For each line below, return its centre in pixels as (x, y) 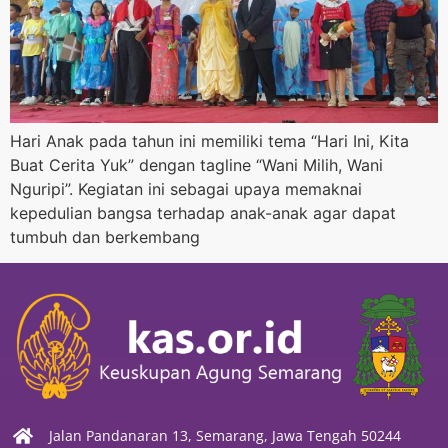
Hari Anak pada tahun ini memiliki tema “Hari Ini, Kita (209, 141)
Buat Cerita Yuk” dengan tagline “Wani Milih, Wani (196, 165)
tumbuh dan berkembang (105, 237)
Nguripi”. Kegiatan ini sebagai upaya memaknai (186, 189)
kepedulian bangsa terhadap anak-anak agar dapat (203, 213)
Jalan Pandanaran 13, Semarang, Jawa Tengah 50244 (225, 436)
